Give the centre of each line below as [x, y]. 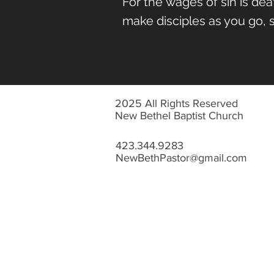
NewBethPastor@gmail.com [181, 158]
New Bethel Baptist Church [179, 116]
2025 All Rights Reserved [176, 103]
